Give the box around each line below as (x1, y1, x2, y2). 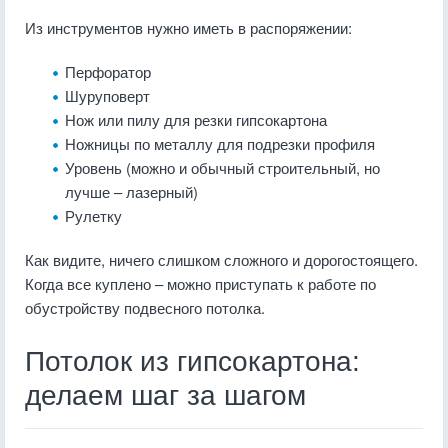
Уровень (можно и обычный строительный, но (65, 157, 380, 178)
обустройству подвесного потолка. (25, 297, 265, 318)
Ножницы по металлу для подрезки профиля (65, 133, 375, 154)
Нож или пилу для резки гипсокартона (65, 109, 327, 130)
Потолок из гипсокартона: (25, 346, 360, 377)
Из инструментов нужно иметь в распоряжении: (25, 17, 352, 38)
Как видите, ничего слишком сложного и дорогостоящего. (25, 249, 418, 270)
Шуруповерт (65, 85, 150, 106)
